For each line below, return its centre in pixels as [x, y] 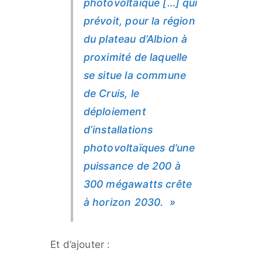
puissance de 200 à [132, 166]
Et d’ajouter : [80, 245]
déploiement [115, 112]
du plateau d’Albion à [135, 39]
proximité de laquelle [135, 57]
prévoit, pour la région [139, 21]
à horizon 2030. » [129, 202]
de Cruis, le [111, 94]
